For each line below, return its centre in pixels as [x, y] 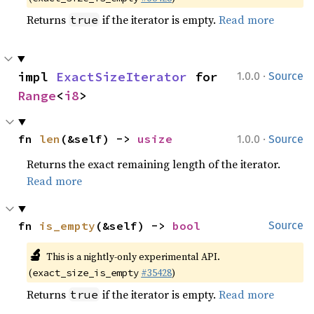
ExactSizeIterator [122, 76]
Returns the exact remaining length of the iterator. [154, 164]
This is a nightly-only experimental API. [133, 256]
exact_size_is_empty [86, 272]
